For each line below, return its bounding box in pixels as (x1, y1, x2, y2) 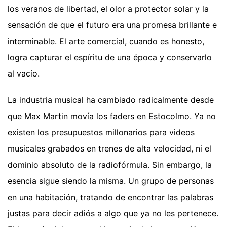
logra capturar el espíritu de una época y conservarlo (8, 52, 212, 63)
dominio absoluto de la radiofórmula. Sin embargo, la (8, 160, 212, 170)
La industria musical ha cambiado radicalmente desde (8, 95, 214, 105)
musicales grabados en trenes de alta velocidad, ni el (8, 143, 211, 154)
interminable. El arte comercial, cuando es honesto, (8, 36, 204, 47)
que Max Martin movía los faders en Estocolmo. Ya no (8, 111, 216, 122)
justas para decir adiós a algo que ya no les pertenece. (8, 208, 218, 219)
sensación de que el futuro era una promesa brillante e (8, 20, 217, 30)
